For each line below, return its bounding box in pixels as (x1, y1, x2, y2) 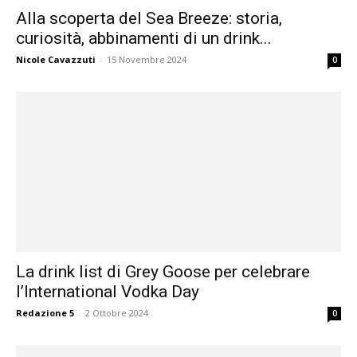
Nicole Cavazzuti (16, 53, 96, 65)
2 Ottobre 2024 (85, 307, 148, 320)
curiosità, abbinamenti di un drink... (16, 28, 272, 48)
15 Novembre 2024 (107, 53, 186, 65)
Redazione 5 (16, 307, 74, 320)
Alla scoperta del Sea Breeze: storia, (16, 8, 282, 28)
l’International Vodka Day (16, 282, 199, 302)
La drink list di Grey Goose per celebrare (16, 262, 310, 282)
